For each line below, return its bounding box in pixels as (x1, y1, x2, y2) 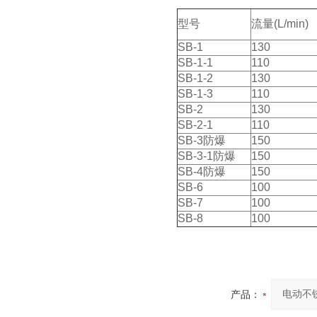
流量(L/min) (251, 18, 309, 30)
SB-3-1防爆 (178, 150, 236, 162)
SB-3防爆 (178, 134, 226, 146)
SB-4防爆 (178, 166, 226, 178)
